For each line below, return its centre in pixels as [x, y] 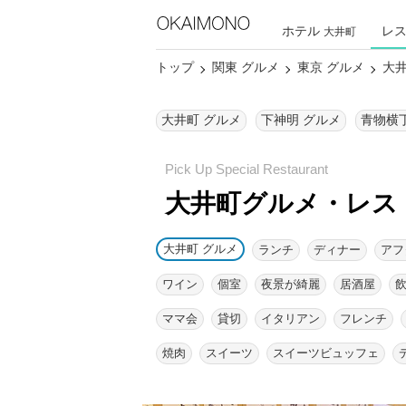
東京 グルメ [331, 67]
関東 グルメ [246, 67]
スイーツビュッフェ [326, 353]
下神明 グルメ [301, 120]
